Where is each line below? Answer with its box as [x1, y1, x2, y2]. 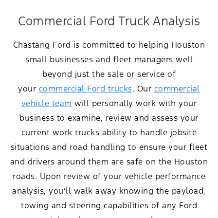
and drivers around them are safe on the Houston [10, 156, 208, 167]
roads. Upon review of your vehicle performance [13, 171, 205, 182]
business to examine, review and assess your [19, 112, 199, 124]
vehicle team [21, 98, 72, 109]
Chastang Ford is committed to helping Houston [13, 39, 205, 51]
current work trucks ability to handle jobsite [21, 127, 197, 138]
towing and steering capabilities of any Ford [21, 200, 197, 211]
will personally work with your [72, 98, 197, 109]
